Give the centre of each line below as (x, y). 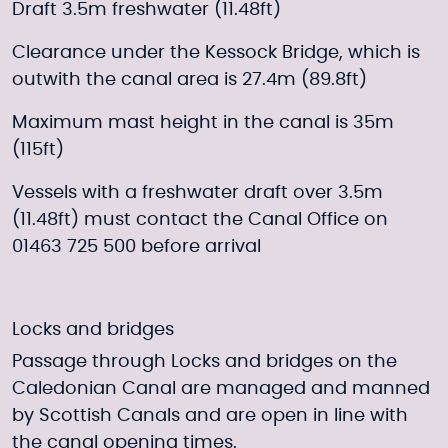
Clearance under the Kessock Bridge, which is (216, 53)
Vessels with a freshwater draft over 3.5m (197, 193)
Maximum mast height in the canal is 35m (203, 123)
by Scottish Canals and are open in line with (210, 416)
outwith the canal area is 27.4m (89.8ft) (189, 80)
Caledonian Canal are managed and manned (221, 389)
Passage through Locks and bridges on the (204, 362)
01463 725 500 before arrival (136, 247)
